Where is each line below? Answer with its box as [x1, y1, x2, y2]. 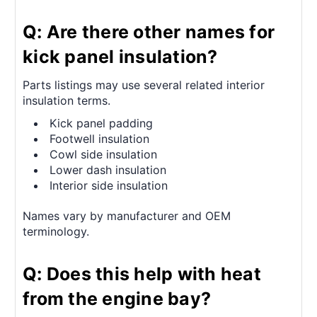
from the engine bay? [23, 287, 211, 309]
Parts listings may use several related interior [23, 77, 265, 92]
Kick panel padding [50, 115, 154, 130]
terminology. [23, 224, 89, 238]
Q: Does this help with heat [23, 263, 261, 284]
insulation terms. [23, 93, 110, 108]
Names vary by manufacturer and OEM [23, 208, 231, 223]
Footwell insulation [50, 131, 150, 146]
